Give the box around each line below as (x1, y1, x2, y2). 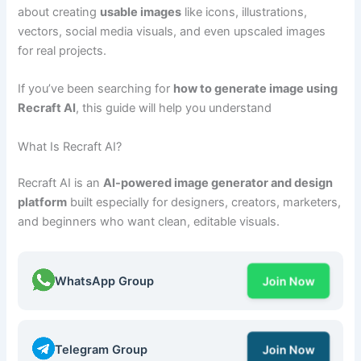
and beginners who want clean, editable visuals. (18, 214, 280, 230)
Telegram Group (55, 342, 148, 357)
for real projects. (18, 43, 107, 58)
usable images (100, 4, 182, 19)
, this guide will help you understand (76, 101, 272, 116)
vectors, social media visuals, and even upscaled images (18, 23, 326, 39)
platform (18, 195, 68, 210)
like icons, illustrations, (181, 4, 308, 19)
